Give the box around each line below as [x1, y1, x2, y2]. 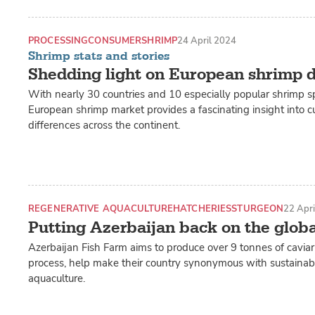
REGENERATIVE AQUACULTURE [28, 202, 173, 215]
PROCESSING [28, 34, 89, 46]
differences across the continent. [28, 117, 180, 132]
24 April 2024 [177, 34, 236, 46]
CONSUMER [88, 34, 142, 46]
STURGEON [231, 202, 284, 215]
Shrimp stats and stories [28, 49, 169, 64]
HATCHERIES [173, 202, 232, 215]
